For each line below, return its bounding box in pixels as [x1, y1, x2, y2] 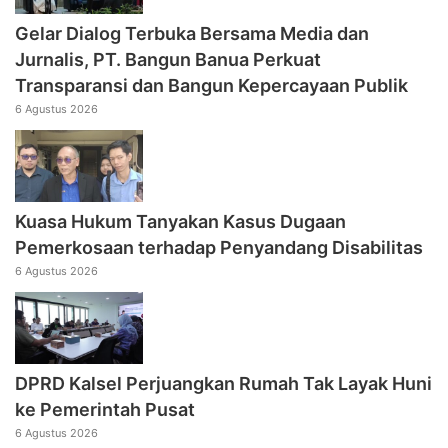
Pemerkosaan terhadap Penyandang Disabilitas [15, 237, 423, 259]
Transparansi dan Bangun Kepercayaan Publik [15, 74, 408, 96]
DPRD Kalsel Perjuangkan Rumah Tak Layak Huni [15, 373, 432, 395]
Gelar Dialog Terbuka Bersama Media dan [15, 22, 369, 44]
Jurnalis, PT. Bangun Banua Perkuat [15, 48, 321, 70]
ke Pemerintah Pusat [15, 399, 195, 421]
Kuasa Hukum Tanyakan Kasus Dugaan [15, 211, 346, 233]
